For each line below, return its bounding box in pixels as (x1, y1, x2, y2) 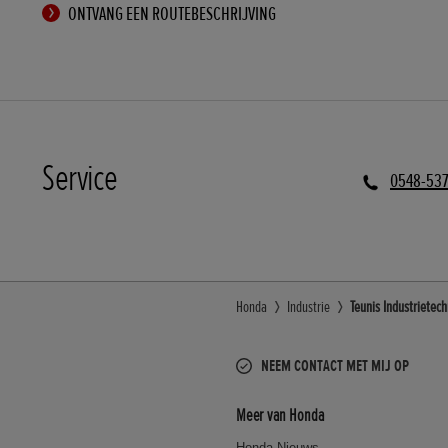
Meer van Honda (236, 403, 325, 426)
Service (42, 155, 118, 201)
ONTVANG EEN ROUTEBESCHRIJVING (65, 2, 276, 26)
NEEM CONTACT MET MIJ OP (261, 356, 409, 376)
